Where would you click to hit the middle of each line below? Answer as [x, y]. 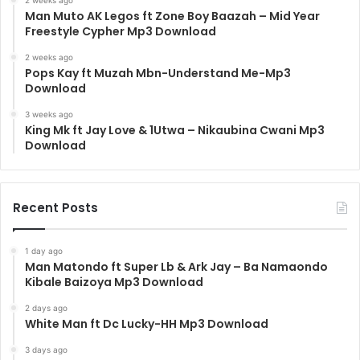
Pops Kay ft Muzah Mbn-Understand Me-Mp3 [158, 73]
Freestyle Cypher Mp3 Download [121, 31]
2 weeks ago [49, 57]
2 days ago [46, 307]
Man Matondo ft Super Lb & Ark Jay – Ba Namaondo [176, 266]
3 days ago [46, 349]
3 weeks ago [49, 114]
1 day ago [44, 250]
